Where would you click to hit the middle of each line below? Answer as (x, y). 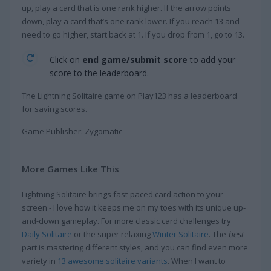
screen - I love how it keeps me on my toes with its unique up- (134, 207)
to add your (211, 59)
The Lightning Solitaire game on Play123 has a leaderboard (129, 95)
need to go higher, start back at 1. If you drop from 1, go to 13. (133, 34)
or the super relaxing (112, 234)
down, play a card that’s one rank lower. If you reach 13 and (131, 21)
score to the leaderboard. (99, 73)
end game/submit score (135, 59)
